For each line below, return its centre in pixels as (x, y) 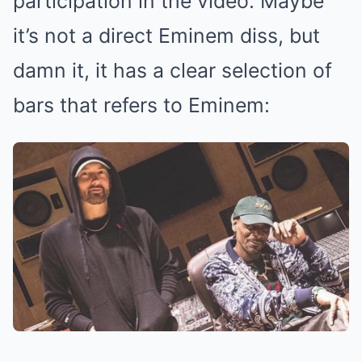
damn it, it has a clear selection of (173, 70)
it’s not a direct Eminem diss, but (166, 35)
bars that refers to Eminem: (141, 105)
